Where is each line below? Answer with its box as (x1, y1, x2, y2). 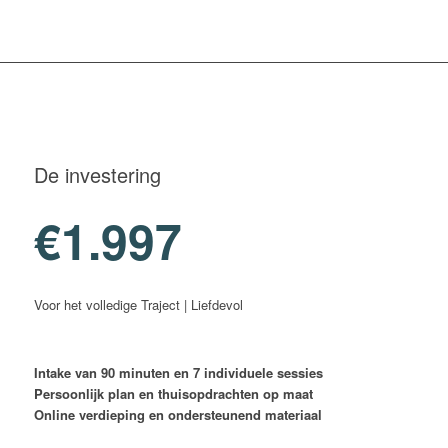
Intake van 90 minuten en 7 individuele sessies (33, 363, 323, 383)
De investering (33, 160, 161, 190)
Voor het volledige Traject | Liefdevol (33, 295, 243, 315)
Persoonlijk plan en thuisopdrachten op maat (33, 384, 313, 404)
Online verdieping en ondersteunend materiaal (33, 405, 322, 425)
